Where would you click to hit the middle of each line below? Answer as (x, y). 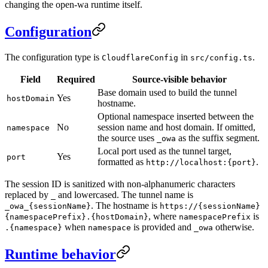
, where (164, 217)
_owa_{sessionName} (48, 206)
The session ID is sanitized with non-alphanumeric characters (120, 184)
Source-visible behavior (179, 80)
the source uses (127, 138)
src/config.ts (221, 58)
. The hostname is (125, 206)
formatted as (122, 162)
